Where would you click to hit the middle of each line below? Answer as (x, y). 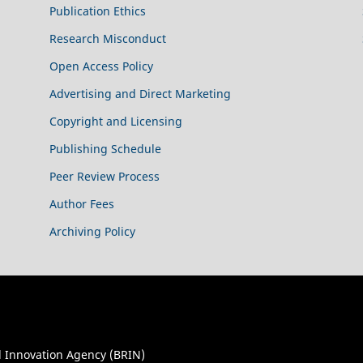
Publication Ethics (97, 11)
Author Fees (81, 204)
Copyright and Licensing (115, 122)
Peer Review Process (104, 177)
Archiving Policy (92, 232)
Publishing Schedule (105, 149)
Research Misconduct (107, 39)
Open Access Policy (101, 66)
